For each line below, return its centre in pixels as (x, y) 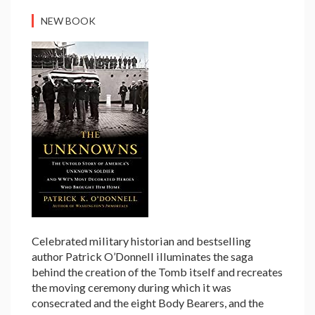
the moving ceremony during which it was (131, 288)
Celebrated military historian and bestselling (141, 241)
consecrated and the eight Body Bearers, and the (148, 303)
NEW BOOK (68, 21)
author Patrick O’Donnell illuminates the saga (142, 257)
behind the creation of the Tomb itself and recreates (157, 272)
